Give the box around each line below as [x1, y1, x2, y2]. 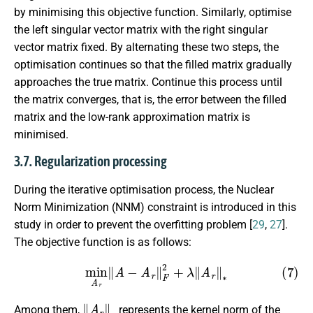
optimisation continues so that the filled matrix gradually [14, 57, 292, 71]
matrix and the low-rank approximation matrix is [14, 110, 250, 124]
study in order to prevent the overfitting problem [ [14, 217, 252, 231]
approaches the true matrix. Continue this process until [14, 75, 282, 89]
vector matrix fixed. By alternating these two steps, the [14, 40, 279, 54]
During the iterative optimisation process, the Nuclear [14, 182, 274, 196]
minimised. [14, 127, 68, 141]
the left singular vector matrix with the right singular [14, 22, 268, 36]
